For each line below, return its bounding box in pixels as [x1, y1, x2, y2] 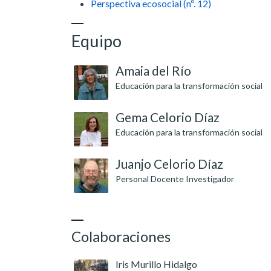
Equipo [71, 31, 122, 51]
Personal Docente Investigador [116, 174, 235, 184]
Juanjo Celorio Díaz [116, 157, 224, 172]
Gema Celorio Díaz [116, 110, 220, 125]
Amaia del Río [116, 64, 192, 79]
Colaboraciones [71, 227, 171, 246]
